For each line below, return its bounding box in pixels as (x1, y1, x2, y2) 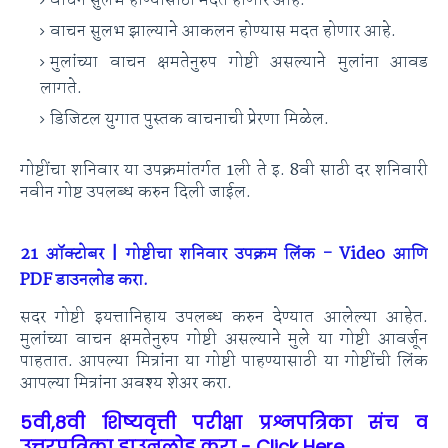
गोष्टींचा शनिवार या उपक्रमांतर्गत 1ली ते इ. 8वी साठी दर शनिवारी (20, 157, 428, 184)
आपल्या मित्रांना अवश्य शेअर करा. (20, 370, 232, 397)
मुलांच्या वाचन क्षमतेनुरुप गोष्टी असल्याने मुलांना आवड (50, 49, 428, 76)
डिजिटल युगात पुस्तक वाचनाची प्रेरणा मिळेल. (50, 106, 333, 133)
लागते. (40, 75, 86, 102)
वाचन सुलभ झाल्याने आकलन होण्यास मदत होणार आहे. (50, 18, 400, 45)
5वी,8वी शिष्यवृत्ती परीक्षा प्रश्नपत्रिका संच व (20, 410, 428, 435)
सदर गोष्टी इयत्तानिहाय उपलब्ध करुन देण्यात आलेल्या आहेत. (20, 304, 428, 331)
